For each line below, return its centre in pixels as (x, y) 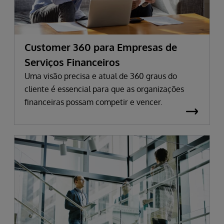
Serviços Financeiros (72, 62)
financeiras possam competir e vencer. (93, 102)
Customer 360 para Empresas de (101, 47)
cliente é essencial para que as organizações (104, 89)
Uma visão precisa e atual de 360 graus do (101, 76)
